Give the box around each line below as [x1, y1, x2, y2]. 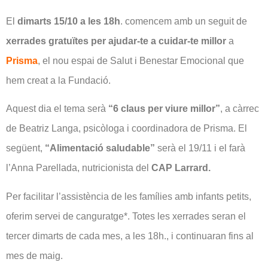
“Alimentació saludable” [45, 143, 155, 154]
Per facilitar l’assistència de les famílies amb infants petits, [6, 191, 251, 202]
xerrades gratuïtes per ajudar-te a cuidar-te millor [6, 35, 229, 46]
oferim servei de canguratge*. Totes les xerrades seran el [6, 211, 246, 221]
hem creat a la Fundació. [6, 75, 111, 86]
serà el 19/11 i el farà [155, 143, 245, 154]
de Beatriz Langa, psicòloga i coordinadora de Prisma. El [6, 123, 247, 134]
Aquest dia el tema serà [6, 103, 106, 114]
